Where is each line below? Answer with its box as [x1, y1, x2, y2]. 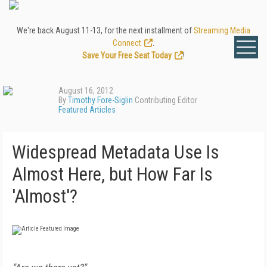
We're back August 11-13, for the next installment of [17, 26, 194, 35]
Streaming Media [194, 26, 250, 35]
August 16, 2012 [58, 86, 113, 95]
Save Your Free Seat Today [82, 51, 172, 60]
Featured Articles [58, 105, 116, 114]
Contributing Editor [133, 95, 197, 105]
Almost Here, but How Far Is [12, 163, 213, 185]
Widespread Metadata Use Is [12, 141, 219, 163]
